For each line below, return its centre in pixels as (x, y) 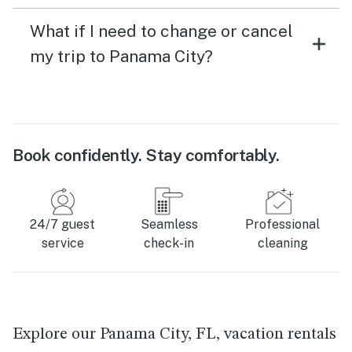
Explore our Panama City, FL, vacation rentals (174, 335)
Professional (282, 225)
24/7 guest (63, 225)
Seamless (169, 225)
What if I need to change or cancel (161, 31)
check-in (169, 244)
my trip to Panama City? (121, 57)
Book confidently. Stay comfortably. (146, 156)
